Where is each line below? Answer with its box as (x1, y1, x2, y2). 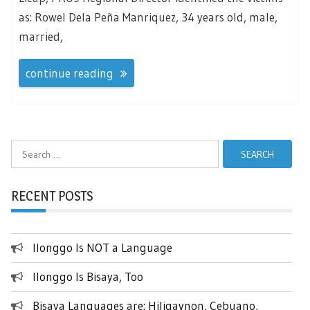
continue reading (26, 66, 113, 81)
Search (10, 140, 39, 154)
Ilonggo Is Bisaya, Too (33, 269, 143, 284)
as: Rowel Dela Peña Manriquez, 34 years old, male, (19, 9, 277, 24)
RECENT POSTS (11, 188, 93, 205)
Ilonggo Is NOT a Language (33, 240, 172, 255)
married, (19, 28, 63, 44)
